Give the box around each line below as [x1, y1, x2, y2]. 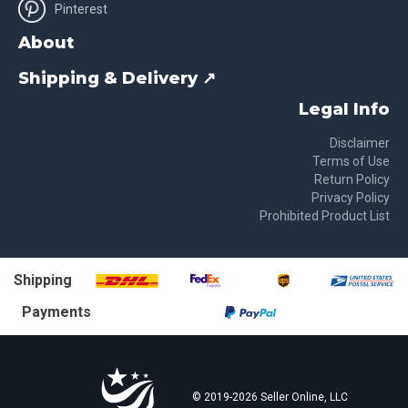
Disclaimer [330, 136, 390, 150]
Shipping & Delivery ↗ [18, 68, 216, 88]
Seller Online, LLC [258, 391, 348, 403]
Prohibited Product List [260, 209, 390, 223]
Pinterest [55, 2, 107, 16]
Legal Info [299, 99, 390, 119]
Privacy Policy [311, 190, 390, 205]
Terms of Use [312, 154, 390, 168]
